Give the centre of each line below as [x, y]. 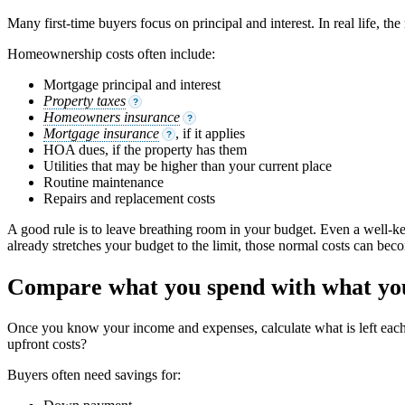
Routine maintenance [104, 183]
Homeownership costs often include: [111, 54]
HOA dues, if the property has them [145, 150]
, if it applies [210, 134]
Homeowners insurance [112, 118]
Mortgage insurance [101, 134]
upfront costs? [47, 344]
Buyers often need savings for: [94, 374]
